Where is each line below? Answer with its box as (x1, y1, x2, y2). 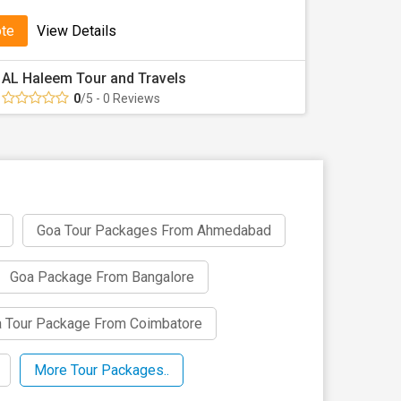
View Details (37, 22, 116, 39)
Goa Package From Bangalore (10, 269, 194, 286)
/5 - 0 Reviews (81, 91, 160, 106)
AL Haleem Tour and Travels (2, 70, 186, 87)
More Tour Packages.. (34, 362, 169, 379)
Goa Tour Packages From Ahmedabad (37, 222, 271, 239)
